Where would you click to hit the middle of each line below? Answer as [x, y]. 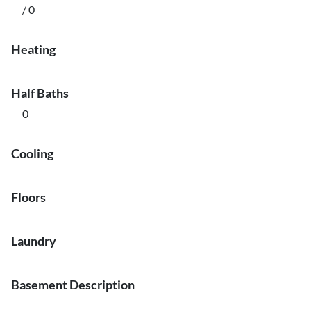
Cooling [32, 153]
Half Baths [40, 93]
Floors [28, 197]
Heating [33, 49]
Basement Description [73, 285]
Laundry [34, 241]
